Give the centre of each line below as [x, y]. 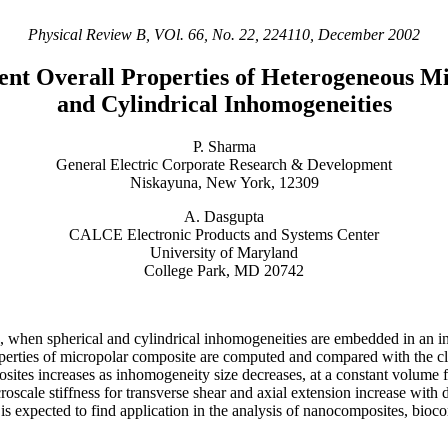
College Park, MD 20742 [224, 270]
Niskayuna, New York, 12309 [224, 182]
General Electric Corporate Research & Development [224, 164]
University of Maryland [224, 252]
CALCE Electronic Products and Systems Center [224, 234]
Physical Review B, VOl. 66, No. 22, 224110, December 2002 [224, 34]
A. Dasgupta [224, 216]
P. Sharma [224, 146]
